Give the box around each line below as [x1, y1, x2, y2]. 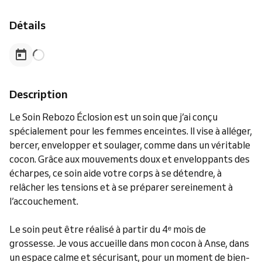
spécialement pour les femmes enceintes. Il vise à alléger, [9, 125, 252, 137]
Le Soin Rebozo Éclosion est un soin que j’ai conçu [9, 111, 218, 123]
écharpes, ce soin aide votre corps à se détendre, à [9, 167, 222, 179]
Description [9, 87, 68, 101]
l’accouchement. [9, 195, 78, 207]
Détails [9, 18, 46, 32]
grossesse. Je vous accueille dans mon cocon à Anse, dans [9, 237, 249, 249]
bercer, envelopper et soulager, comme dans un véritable [9, 139, 250, 151]
